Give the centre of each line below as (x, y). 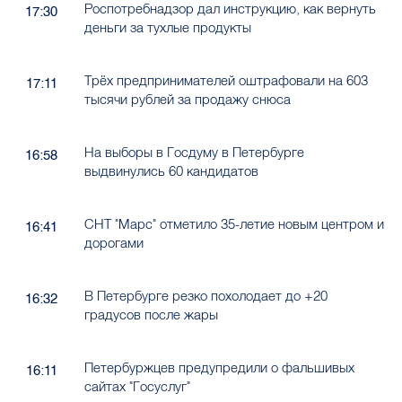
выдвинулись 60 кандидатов (171, 171)
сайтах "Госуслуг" (137, 387)
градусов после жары (151, 315)
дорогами (114, 243)
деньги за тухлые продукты (167, 28)
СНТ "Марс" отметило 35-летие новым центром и (234, 224)
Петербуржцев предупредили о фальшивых (219, 368)
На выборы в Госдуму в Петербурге (194, 153)
